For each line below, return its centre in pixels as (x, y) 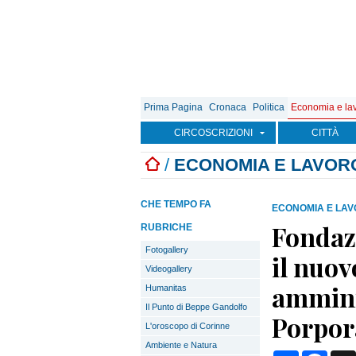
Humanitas (166, 288)
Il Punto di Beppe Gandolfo (196, 307)
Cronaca (228, 107)
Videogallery (169, 269)
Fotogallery (167, 250)
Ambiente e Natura (181, 345)
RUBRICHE (166, 227)
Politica (269, 107)
